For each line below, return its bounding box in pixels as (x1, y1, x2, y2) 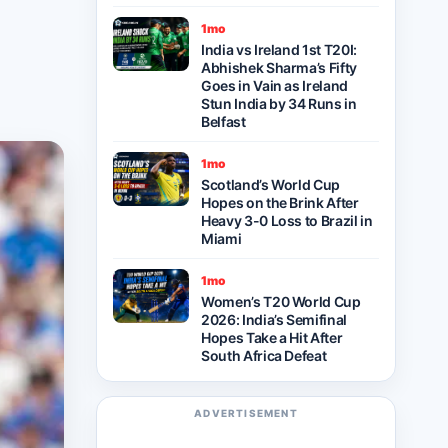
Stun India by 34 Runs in (201, 95, 357, 112)
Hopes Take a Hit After (201, 329, 343, 346)
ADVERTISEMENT (194, 407, 298, 419)
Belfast (201, 113, 246, 130)
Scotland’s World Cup (201, 176, 341, 193)
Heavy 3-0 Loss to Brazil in (201, 212, 373, 229)
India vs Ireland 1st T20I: (201, 41, 357, 58)
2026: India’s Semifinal (201, 311, 347, 328)
